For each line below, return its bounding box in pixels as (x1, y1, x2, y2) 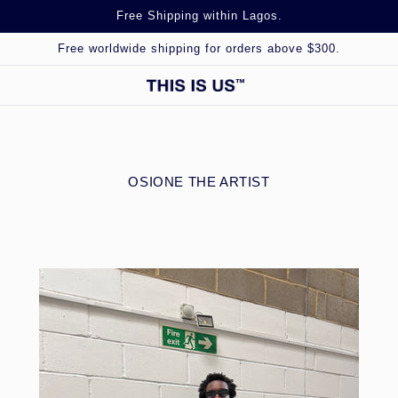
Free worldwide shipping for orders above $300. (58, 42, 340, 55)
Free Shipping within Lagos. (115, 9, 283, 22)
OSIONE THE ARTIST (128, 174, 270, 189)
